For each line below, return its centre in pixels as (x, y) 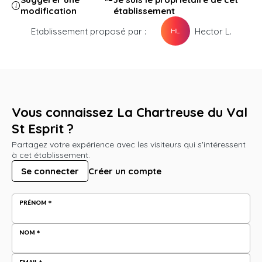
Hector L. (213, 31)
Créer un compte (125, 171)
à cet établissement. (51, 155)
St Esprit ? (43, 129)
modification (49, 11)
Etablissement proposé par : (88, 31)
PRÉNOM (33, 202)
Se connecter (50, 171)
